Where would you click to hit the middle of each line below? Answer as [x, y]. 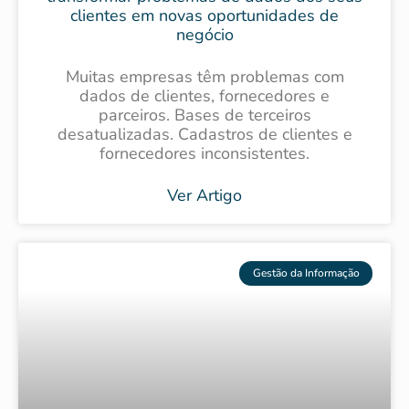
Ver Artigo [204, 195]
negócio [204, 34]
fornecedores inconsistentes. [204, 153]
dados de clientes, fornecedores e [204, 95]
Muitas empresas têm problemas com [204, 76]
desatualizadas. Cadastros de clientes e [204, 134]
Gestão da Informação [306, 273]
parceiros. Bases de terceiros [204, 115]
